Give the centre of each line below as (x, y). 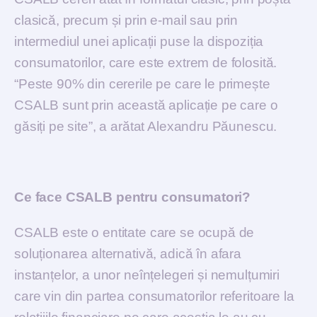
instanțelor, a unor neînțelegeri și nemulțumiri (147, 275)
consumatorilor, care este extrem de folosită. (146, 62)
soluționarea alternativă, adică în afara (128, 253)
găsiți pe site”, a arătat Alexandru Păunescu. (146, 126)
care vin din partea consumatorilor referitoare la (154, 296)
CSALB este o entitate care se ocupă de (134, 232)
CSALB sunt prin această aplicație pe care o (146, 105)
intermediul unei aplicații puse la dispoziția (139, 41)
